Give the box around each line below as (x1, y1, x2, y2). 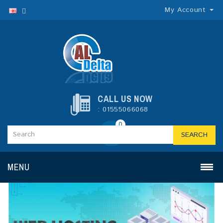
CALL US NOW (98, 93, 153, 105)
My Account (165, 5, 206, 15)
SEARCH (181, 130, 208, 140)
